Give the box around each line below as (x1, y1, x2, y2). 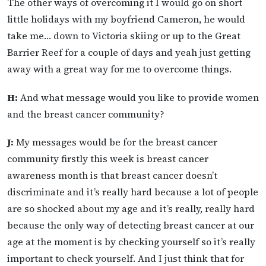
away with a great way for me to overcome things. (7, 62, 232, 76)
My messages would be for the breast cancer (14, 135, 217, 148)
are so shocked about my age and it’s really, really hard (7, 201, 255, 215)
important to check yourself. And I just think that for (7, 251, 244, 265)
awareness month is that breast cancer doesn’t (7, 168, 217, 182)
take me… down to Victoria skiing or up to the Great (7, 29, 240, 43)
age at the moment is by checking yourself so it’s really (7, 235, 255, 248)
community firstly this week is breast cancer (7, 151, 208, 165)
